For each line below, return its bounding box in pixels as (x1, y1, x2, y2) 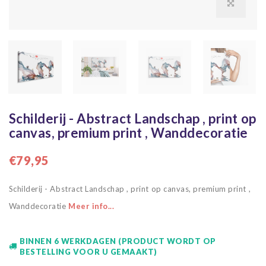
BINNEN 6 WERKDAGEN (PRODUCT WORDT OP (20, 236, 216, 246)
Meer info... (68, 201, 115, 211)
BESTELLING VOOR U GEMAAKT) (20, 246, 157, 256)
